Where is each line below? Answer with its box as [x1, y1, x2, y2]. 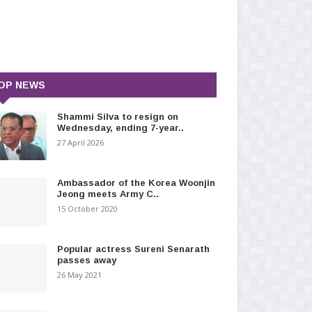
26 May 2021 [56, 269, 102, 280]
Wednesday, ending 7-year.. [56, 122, 184, 133]
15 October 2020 [56, 203, 118, 214]
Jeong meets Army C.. [56, 188, 159, 199]
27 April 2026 [56, 136, 104, 148]
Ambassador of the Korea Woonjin [56, 177, 215, 188]
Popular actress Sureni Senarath [56, 243, 210, 254]
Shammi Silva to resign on [56, 111, 178, 122]
